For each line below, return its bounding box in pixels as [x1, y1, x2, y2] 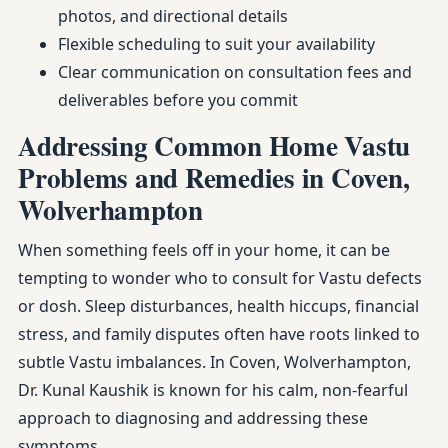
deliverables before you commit [58, 89, 298, 111]
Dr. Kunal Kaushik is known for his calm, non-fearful [18, 379, 408, 401]
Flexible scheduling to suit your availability [58, 33, 375, 55]
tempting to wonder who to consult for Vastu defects [18, 267, 422, 289]
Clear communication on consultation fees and [58, 61, 412, 83]
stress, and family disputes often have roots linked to [18, 323, 420, 345]
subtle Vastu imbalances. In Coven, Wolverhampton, [18, 351, 411, 373]
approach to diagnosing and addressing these [18, 407, 368, 429]
